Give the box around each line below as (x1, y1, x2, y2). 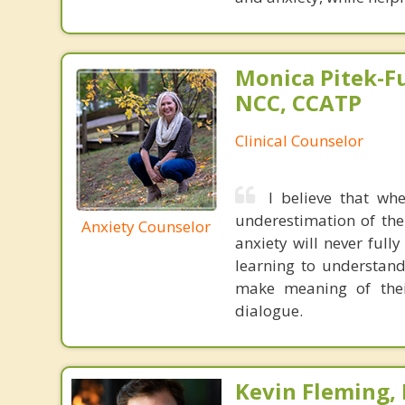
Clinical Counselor (234, 130, 363, 151)
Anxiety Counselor (81, 215, 212, 237)
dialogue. (234, 300, 303, 321)
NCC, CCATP (234, 88, 362, 118)
